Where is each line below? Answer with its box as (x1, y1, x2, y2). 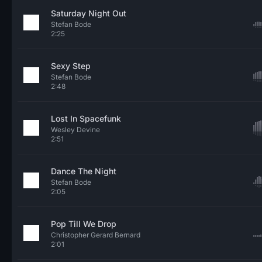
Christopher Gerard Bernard (51, 230, 140, 239)
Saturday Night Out (51, 8, 126, 18)
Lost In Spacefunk (51, 113, 121, 123)
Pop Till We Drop (51, 219, 116, 229)
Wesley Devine (51, 125, 100, 134)
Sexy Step (51, 61, 91, 71)
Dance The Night (51, 166, 116, 176)
